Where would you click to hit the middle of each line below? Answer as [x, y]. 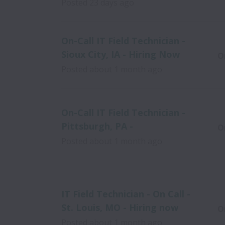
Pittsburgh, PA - [97, 126]
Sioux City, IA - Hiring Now [121, 54]
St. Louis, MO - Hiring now [120, 207]
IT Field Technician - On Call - [126, 194]
